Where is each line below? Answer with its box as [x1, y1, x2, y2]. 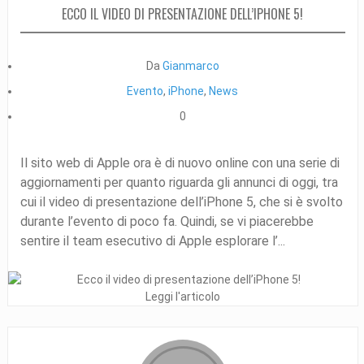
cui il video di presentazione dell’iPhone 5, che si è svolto [19, 193, 343, 210]
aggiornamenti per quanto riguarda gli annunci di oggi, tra [19, 174, 338, 190]
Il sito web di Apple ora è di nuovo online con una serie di [19, 154, 340, 171]
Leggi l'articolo [145, 289, 220, 303]
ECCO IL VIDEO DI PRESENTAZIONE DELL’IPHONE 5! [62, 3, 304, 24]
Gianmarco [162, 58, 219, 72]
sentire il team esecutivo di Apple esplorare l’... [19, 232, 285, 249]
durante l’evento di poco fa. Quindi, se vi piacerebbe [19, 213, 314, 229]
